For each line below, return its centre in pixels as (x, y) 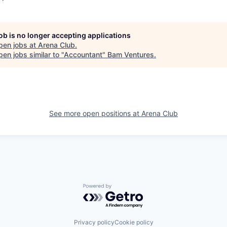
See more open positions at (95, 113)
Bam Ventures (131, 54)
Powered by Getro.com (127, 188)
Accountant (83, 54)
